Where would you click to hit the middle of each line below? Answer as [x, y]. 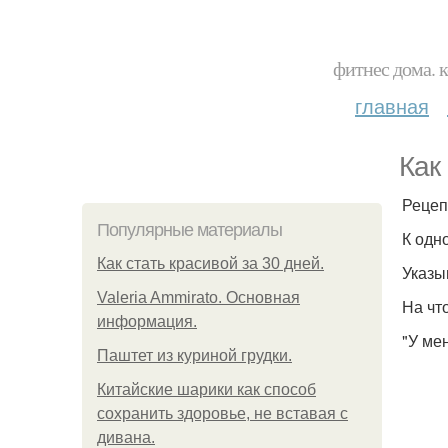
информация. [147, 321]
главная [392, 105]
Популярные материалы [189, 230]
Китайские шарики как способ [206, 389]
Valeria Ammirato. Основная [198, 297]
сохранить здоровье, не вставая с [222, 413]
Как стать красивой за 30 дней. [210, 263]
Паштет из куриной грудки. [194, 355]
